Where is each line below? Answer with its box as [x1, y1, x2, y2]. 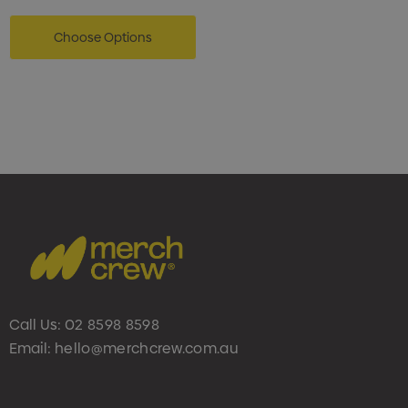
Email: [9, 338, 55, 360]
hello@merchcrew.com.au [55, 338, 240, 360]
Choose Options [54, 28, 152, 46]
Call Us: [9, 314, 65, 336]
